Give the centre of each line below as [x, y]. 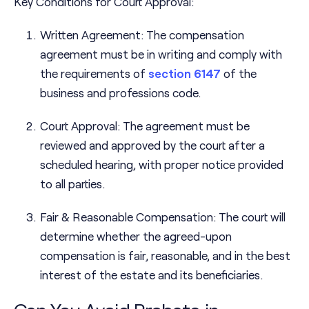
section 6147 [185, 73]
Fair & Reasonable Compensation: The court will [163, 217]
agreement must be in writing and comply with [161, 54]
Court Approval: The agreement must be [145, 126]
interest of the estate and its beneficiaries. [151, 275]
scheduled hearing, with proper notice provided [162, 165]
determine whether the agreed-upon [136, 236]
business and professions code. [120, 93]
